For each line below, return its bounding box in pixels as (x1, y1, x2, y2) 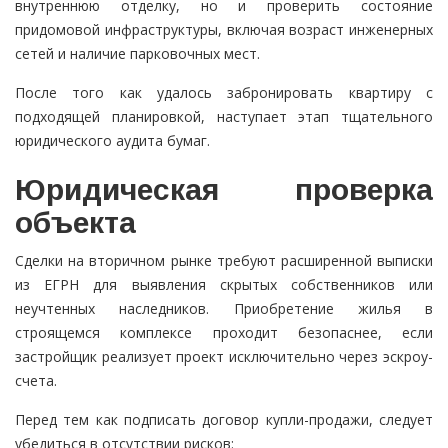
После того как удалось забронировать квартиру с (15, 83, 433, 103)
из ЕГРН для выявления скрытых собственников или (15, 275, 433, 295)
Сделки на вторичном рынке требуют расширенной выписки (15, 251, 433, 271)
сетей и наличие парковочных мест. (15, 44, 260, 64)
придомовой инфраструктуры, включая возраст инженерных (15, 20, 433, 40)
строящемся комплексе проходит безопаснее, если (15, 323, 433, 343)
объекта (15, 206, 136, 240)
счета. (15, 371, 57, 391)
